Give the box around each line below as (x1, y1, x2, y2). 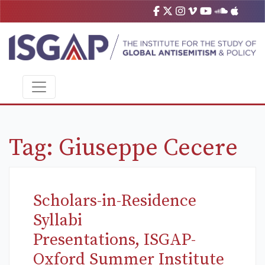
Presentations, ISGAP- (33, 230, 196, 251)
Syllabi (33, 210, 82, 231)
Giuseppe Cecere (59, 133, 238, 163)
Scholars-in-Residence (33, 190, 196, 212)
